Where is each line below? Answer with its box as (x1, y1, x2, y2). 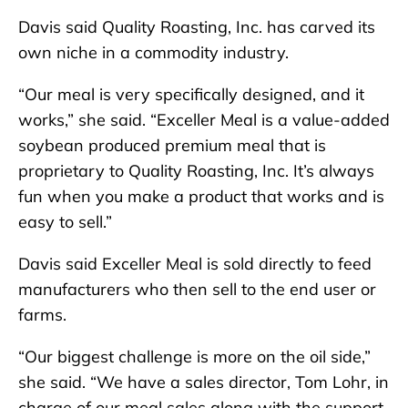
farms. (18, 303, 66, 325)
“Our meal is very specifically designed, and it (18, 83, 364, 105)
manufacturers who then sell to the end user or (18, 278, 376, 300)
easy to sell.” (18, 210, 112, 232)
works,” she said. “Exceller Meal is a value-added (18, 108, 390, 130)
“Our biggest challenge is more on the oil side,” (18, 345, 371, 367)
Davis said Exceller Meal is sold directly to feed (18, 252, 372, 274)
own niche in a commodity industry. (18, 41, 289, 63)
